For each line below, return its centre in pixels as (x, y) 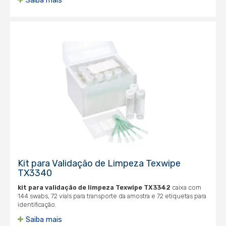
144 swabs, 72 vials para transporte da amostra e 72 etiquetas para (112, 196)
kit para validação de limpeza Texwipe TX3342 (94, 187)
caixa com (186, 187)
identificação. (37, 205)
